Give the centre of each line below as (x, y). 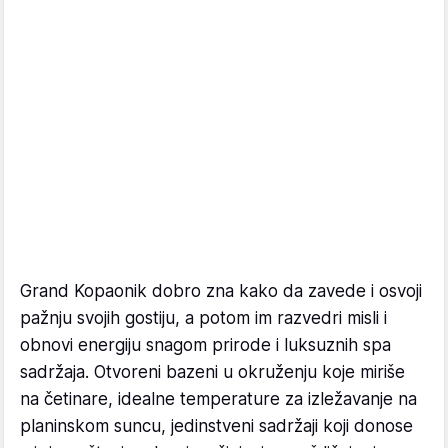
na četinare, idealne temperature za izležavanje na (218, 399)
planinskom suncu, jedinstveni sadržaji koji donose (216, 426)
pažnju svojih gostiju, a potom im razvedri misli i (203, 318)
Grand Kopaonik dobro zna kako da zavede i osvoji (221, 291)
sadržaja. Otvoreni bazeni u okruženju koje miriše (212, 372)
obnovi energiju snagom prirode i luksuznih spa (205, 345)
